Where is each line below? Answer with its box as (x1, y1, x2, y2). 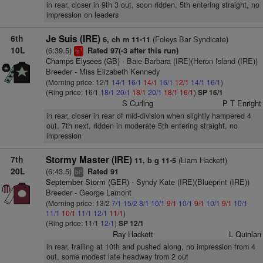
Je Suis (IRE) (45, 32, 100, 45)
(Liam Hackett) (176, 154, 227, 166)
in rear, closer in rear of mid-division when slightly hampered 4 (46, 110, 251, 121)
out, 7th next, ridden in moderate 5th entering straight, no (46, 120, 238, 131)
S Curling (122, 97, 154, 109)
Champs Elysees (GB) (45, 55, 120, 66)
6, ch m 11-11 (102, 34, 150, 45)
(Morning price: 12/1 (45, 77, 112, 87)
